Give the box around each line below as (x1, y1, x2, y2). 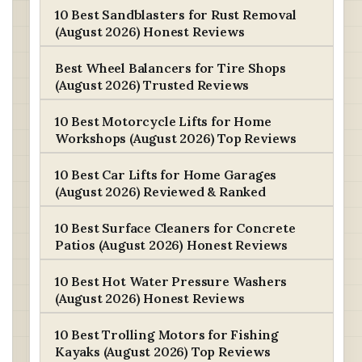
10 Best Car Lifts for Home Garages (55, 166, 277, 183)
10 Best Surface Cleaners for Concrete (55, 220, 296, 236)
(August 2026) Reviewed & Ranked (55, 183, 266, 200)
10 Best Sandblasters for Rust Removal (55, 6, 297, 23)
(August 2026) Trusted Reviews (55, 77, 250, 93)
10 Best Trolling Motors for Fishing (55, 326, 280, 343)
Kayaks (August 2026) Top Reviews (55, 343, 271, 360)
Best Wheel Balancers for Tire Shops (55, 60, 287, 76)
